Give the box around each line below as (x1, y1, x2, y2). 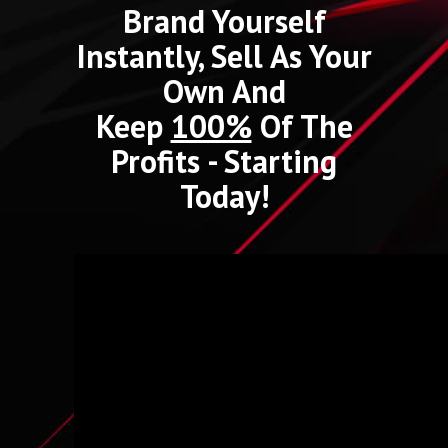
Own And (162, 70, 286, 112)
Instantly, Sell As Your (76, 35, 372, 77)
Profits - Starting (111, 140, 337, 182)
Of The (251, 105, 353, 147)
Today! (179, 175, 269, 217)
